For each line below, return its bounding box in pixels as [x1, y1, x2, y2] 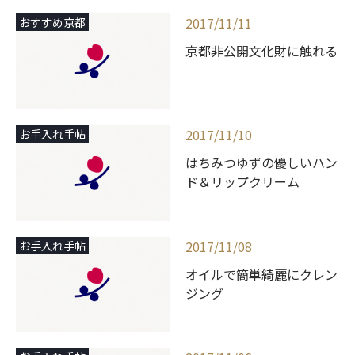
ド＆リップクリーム [185, 171, 300, 191]
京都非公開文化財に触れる [185, 41, 338, 61]
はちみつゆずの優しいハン [185, 152, 338, 172]
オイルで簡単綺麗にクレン [185, 264, 338, 284]
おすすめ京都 [19, 14, 86, 31]
